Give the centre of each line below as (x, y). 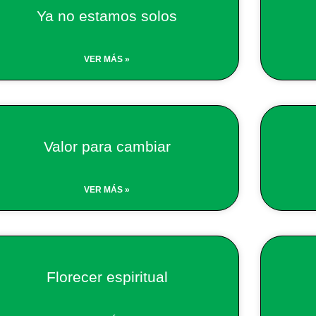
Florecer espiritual (107, 276)
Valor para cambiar (107, 146)
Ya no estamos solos (107, 16)
